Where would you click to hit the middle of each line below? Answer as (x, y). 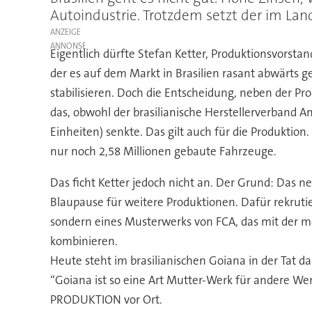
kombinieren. (84, 241)
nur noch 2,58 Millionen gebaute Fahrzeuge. (163, 151)
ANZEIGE (65, 32)
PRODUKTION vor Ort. (106, 300)
